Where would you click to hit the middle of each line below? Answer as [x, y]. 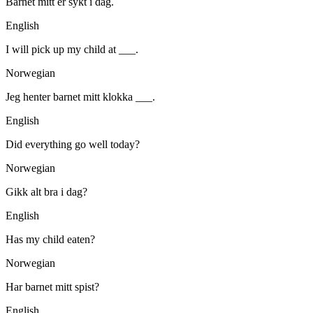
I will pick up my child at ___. [72, 49]
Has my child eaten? [50, 239]
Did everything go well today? [73, 144]
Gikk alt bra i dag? [46, 192]
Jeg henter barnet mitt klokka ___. [80, 97]
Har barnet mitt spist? [52, 287]
